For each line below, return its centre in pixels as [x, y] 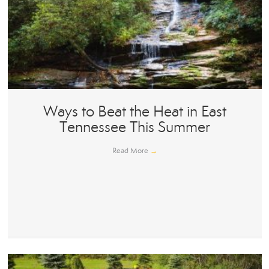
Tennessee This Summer [134, 127]
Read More [131, 151]
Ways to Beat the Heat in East [134, 112]
